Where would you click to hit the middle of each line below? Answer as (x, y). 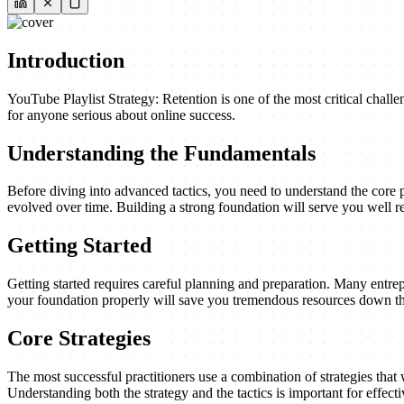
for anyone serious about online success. (121, 115)
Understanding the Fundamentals (161, 153)
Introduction (66, 60)
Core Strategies (79, 339)
